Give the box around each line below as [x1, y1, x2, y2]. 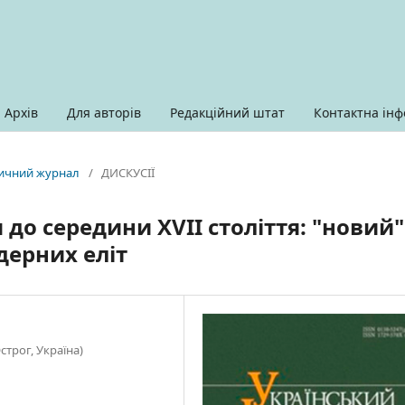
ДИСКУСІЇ [101, 164, 155, 181]
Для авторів [67, 103, 141, 121]
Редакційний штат [170, 103, 285, 121]
